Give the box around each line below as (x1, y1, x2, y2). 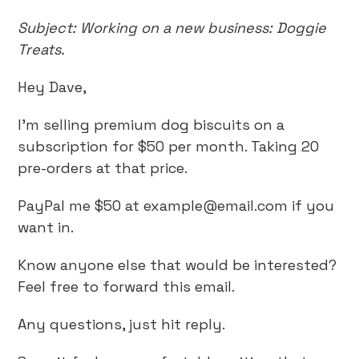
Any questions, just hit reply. (18, 315, 226, 333)
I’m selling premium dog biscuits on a (18, 115, 285, 134)
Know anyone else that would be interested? (18, 256, 337, 274)
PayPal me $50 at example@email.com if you (18, 196, 335, 215)
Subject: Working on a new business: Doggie (18, 18, 327, 37)
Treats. (18, 40, 66, 58)
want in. (18, 218, 75, 236)
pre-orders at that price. (18, 159, 188, 177)
